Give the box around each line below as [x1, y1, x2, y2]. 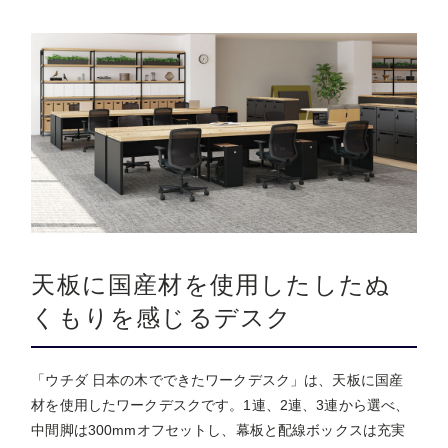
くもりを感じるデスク [31, 304, 293, 332]
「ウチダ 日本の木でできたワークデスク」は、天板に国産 [31, 372, 404, 389]
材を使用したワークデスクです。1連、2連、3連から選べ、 [31, 397, 410, 414]
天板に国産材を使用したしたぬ [31, 271, 392, 299]
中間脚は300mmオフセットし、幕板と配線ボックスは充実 [31, 422, 406, 439]
